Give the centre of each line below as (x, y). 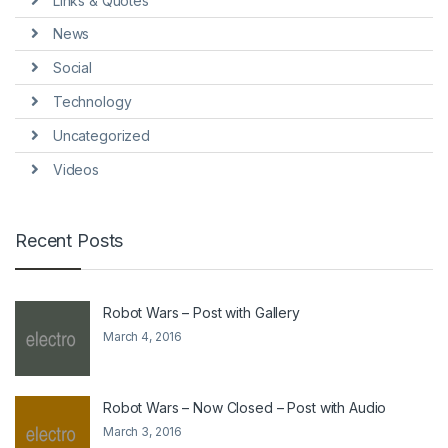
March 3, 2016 (143, 432)
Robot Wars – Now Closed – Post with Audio (245, 408)
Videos (75, 169)
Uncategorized (101, 135)
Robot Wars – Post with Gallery (201, 313)
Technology (92, 101)
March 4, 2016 (143, 337)
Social (72, 68)
